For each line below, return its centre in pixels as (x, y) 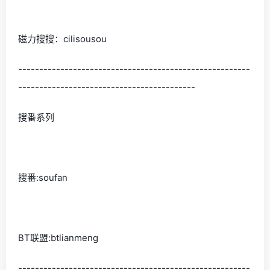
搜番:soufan (43, 177)
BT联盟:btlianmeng (58, 237)
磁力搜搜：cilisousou (62, 39)
